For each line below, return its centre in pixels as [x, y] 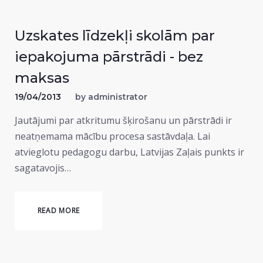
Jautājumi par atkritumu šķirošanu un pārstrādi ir [123, 120]
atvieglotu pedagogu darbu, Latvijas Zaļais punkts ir [129, 152]
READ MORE [58, 210]
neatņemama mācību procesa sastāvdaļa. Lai [112, 136]
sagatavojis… [43, 168]
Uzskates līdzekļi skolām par [115, 36]
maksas [42, 78]
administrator [118, 97]
